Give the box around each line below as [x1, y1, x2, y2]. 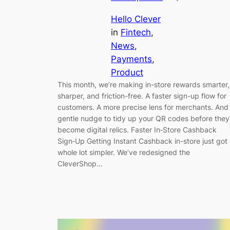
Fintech [121, 27, 151, 37]
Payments [111, 53, 152, 64]
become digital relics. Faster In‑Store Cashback [57, 125, 217, 134]
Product [111, 67, 143, 78]
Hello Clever [111, 13, 161, 24]
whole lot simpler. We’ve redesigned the [57, 147, 190, 157]
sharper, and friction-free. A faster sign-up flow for [57, 91, 226, 100]
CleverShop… [57, 159, 103, 168]
